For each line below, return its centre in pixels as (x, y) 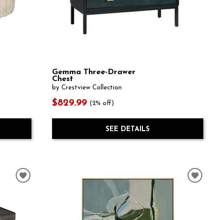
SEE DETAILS (127, 130)
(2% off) (102, 103)
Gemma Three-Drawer (94, 72)
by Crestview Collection (87, 87)
